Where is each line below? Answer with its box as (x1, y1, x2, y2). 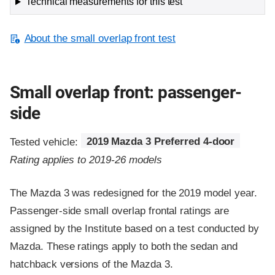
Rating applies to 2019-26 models (10, 153, 162, 166)
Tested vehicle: (10, 136, 82, 148)
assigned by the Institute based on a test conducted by (10, 222, 259, 234)
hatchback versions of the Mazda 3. (10, 258, 173, 270)
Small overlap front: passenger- (10, 82, 242, 103)
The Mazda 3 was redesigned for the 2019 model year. (10, 187, 257, 199)
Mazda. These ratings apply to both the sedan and (10, 240, 238, 252)
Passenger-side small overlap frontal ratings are (10, 204, 229, 217)
